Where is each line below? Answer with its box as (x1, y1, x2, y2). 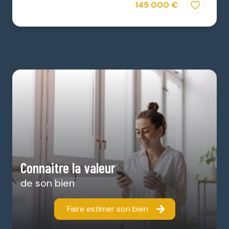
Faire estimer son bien (66, 203, 148, 214)
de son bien (20, 176, 75, 190)
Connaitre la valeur (20, 158, 115, 176)
